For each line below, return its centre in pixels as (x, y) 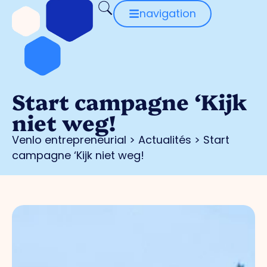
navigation (167, 13)
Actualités (165, 140)
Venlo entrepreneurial (69, 140)
